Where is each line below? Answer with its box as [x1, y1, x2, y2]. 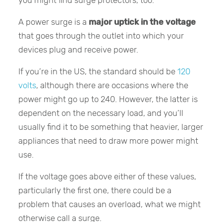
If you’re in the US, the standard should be [18, 66, 176, 77]
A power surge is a [18, 17, 89, 27]
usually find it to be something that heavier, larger [18, 122, 204, 132]
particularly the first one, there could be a [18, 185, 172, 196]
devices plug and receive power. [18, 45, 139, 55]
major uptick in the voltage [89, 17, 196, 27]
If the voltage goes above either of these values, [18, 171, 197, 182]
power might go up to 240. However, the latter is [18, 94, 198, 105]
